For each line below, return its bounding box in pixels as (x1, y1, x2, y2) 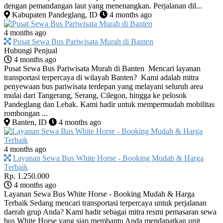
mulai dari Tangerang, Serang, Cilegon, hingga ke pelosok (4, 91, 187, 100)
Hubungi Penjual (4, 46, 57, 55)
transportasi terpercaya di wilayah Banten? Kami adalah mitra (4, 73, 199, 82)
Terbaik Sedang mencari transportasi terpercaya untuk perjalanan (4, 198, 207, 207)
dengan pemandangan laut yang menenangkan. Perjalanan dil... (4, 1, 202, 10)
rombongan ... (4, 109, 48, 117)
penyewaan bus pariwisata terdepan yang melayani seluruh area (4, 82, 203, 91)
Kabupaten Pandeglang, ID (10, 10, 98, 19)
